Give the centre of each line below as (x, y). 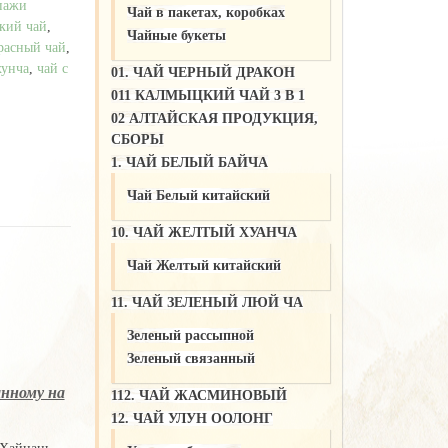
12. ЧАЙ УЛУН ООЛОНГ (191, 418)
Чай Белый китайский (198, 195)
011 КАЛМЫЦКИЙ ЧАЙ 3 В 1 (207, 95)
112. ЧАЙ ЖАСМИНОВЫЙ (198, 395)
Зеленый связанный (190, 358)
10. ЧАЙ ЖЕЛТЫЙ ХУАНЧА (203, 232)
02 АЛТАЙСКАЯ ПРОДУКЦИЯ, (214, 118)
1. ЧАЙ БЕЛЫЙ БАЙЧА (189, 162)
